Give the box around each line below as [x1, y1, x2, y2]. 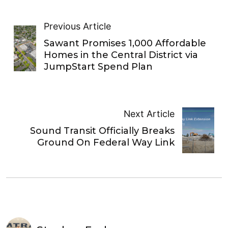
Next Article [123, 108, 175, 120]
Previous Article [44, 20, 111, 32]
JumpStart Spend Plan [44, 61, 153, 72]
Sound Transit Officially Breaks [30, 125, 175, 137]
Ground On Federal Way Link [37, 137, 175, 149]
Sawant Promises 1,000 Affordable [44, 37, 207, 49]
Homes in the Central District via [44, 49, 198, 61]
